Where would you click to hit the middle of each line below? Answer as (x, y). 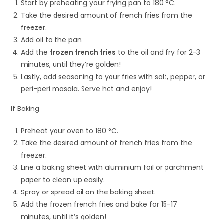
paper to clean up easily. (63, 180)
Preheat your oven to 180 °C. (70, 131)
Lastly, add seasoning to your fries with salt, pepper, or (113, 77)
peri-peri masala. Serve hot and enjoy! (86, 89)
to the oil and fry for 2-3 (158, 52)
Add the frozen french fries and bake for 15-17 (99, 205)
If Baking (25, 109)
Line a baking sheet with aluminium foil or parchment (112, 168)
